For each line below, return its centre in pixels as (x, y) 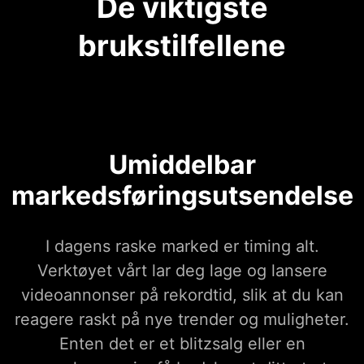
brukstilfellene (182, 46)
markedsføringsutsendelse (182, 196)
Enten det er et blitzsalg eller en (182, 344)
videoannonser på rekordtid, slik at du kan (182, 295)
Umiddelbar (182, 165)
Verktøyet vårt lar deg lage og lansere (182, 271)
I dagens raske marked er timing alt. (182, 247)
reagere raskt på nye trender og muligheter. (182, 320)
